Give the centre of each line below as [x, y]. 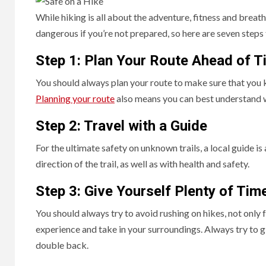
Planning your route [75, 98]
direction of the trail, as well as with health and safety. [143, 163]
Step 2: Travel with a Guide [121, 126]
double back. [63, 245]
